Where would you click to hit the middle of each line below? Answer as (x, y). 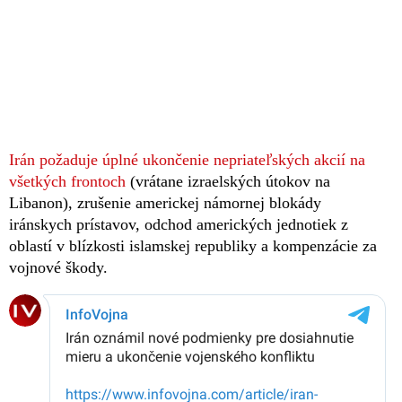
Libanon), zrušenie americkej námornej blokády (165, 202)
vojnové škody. (58, 267)
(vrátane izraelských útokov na (228, 181)
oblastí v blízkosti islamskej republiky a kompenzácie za (193, 245)
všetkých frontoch (67, 181)
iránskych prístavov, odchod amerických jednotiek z (179, 224)
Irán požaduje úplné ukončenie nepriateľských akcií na (187, 159)
